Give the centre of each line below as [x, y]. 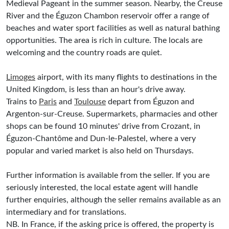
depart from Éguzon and [150, 102]
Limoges [21, 77]
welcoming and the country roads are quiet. [84, 53]
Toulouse [90, 102]
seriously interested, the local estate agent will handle [102, 188]
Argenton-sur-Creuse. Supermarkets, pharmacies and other [112, 114]
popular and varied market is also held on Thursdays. [100, 151]
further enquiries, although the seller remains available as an [113, 200]
